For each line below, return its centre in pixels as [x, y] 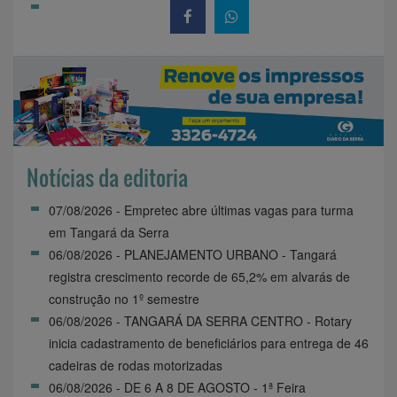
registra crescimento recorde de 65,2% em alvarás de [199, 276]
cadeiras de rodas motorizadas [136, 365]
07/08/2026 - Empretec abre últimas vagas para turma [201, 210]
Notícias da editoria [107, 177]
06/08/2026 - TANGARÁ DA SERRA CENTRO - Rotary [200, 320]
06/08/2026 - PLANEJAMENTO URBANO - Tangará [193, 254]
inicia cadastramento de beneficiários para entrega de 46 [209, 343]
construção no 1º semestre [124, 298]
